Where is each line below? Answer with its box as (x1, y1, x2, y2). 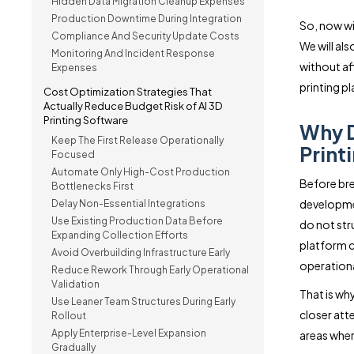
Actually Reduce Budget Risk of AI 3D (43, 100, 222, 112)
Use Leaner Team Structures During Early (51, 296, 235, 307)
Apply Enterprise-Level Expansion (51, 327, 206, 339)
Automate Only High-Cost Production (51, 166, 230, 178)
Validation (51, 278, 100, 290)
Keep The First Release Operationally (51, 134, 224, 146)
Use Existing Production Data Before (51, 215, 223, 227)
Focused (51, 149, 95, 160)
